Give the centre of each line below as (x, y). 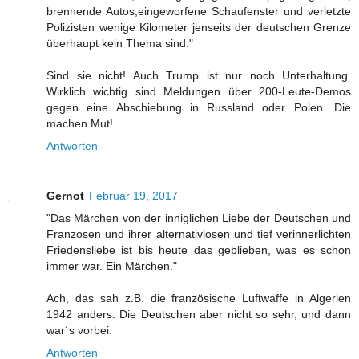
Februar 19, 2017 (133, 196)
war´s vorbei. (79, 331)
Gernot (65, 196)
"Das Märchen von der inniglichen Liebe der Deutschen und (199, 218)
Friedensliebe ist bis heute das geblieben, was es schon (199, 250)
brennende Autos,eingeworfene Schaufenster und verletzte (199, 12)
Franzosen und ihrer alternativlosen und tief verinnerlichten (199, 234)
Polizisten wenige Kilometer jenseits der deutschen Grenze (199, 28)
